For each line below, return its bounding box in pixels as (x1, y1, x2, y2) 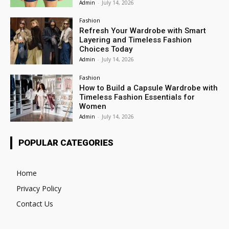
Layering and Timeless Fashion (79, 35, 192, 45)
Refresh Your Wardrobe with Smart (79, 26, 207, 36)
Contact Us (16, 199, 53, 209)
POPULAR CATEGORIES (18, 138, 113, 148)
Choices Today (79, 44, 133, 54)
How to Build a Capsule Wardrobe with (79, 83, 218, 93)
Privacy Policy (16, 184, 61, 193)
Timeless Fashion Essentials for (79, 93, 195, 102)
